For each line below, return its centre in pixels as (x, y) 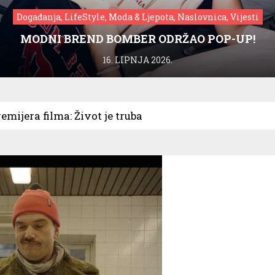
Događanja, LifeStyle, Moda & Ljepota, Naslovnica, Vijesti (137, 17)
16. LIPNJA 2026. (137, 60)
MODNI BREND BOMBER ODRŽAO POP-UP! (137, 38)
